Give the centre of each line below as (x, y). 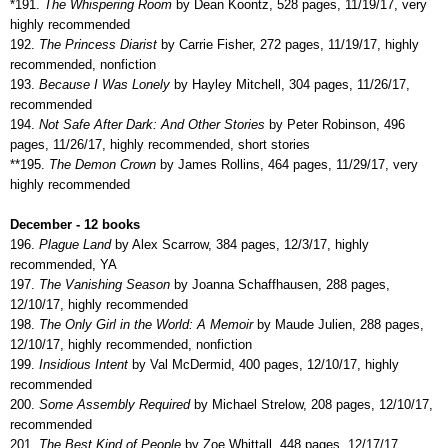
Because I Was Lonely (102, 84)
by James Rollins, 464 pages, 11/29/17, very (287, 164)
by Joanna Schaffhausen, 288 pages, (282, 284)
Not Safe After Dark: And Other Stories (150, 124)
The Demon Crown (100, 164)
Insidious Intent (81, 364)
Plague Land (73, 244)
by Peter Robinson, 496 (335, 124)
